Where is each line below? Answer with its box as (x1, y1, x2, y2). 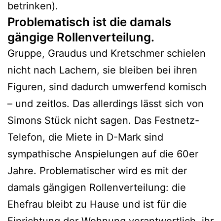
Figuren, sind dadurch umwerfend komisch (7, 81, 207, 93)
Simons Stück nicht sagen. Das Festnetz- (7, 114, 199, 127)
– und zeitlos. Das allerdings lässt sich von (7, 98, 204, 110)
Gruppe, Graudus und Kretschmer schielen (7, 47, 206, 60)
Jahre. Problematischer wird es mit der (7, 165, 187, 177)
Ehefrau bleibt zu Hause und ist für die (7, 198, 187, 211)
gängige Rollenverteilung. (7, 30, 154, 45)
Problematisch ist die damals (7, 15, 171, 30)
